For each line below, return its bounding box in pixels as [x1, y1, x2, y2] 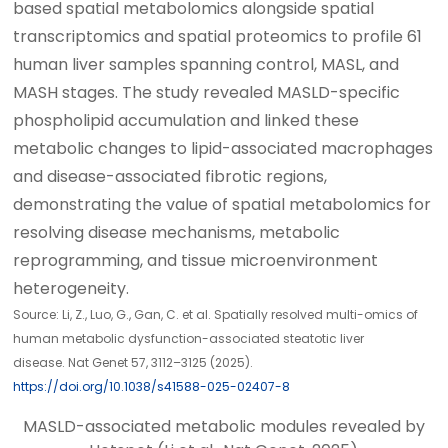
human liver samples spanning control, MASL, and [13, 52, 400, 76]
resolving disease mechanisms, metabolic [13, 220, 341, 244]
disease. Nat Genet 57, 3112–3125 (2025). [13, 353, 254, 371]
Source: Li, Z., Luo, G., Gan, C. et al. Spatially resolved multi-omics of [13, 305, 419, 323]
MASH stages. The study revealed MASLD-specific [13, 80, 401, 104]
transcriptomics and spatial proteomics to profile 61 [13, 24, 423, 48]
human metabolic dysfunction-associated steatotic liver [13, 329, 365, 347]
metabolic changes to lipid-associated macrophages [13, 136, 434, 160]
